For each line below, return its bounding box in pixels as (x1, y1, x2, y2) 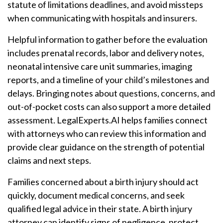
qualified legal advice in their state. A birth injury (7, 203, 192, 214)
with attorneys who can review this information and (7, 128, 206, 139)
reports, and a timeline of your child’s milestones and (7, 74, 209, 85)
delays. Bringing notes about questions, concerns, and (7, 88, 215, 99)
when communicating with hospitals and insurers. (7, 12, 197, 23)
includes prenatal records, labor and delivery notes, (7, 47, 204, 58)
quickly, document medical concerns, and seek (7, 190, 185, 201)
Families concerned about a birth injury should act (7, 176, 199, 187)
